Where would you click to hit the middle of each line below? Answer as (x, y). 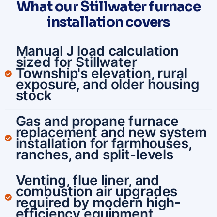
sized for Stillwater (76, 62)
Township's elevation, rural (101, 73)
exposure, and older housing (108, 85)
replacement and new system (111, 132)
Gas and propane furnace (97, 121)
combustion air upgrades (97, 192)
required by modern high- (98, 203)
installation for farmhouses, (104, 144)
